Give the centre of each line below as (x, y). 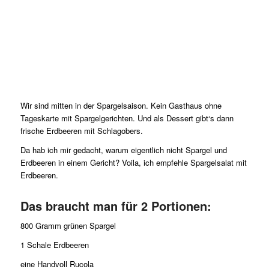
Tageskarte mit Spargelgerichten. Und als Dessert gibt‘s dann (127, 118)
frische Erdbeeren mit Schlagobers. (81, 131)
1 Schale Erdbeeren (54, 245)
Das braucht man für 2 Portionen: (116, 206)
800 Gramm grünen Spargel (68, 226)
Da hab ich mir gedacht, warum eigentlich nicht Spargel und (123, 150)
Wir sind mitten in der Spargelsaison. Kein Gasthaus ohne (121, 106)
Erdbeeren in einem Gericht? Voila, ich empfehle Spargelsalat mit (133, 163)
